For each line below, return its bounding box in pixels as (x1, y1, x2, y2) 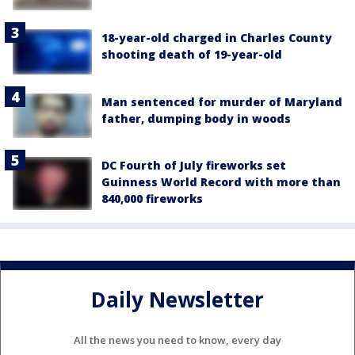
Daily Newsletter (91, 284, 264, 314)
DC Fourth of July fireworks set (101, 157, 286, 173)
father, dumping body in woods (101, 110, 291, 126)
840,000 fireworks (101, 190, 203, 206)
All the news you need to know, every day (74, 333, 281, 348)
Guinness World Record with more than (101, 174, 341, 189)
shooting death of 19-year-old (101, 47, 282, 63)
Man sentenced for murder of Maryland (101, 94, 342, 109)
